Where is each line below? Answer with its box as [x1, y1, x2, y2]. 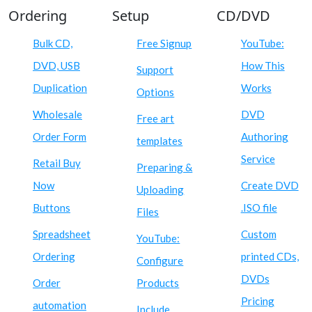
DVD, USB [33, 58, 80, 72]
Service [240, 152, 275, 165]
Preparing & [136, 160, 193, 173]
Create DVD [240, 178, 299, 192]
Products [136, 276, 180, 289]
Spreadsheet [33, 227, 91, 240]
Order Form [33, 130, 86, 143]
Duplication [33, 81, 87, 94]
